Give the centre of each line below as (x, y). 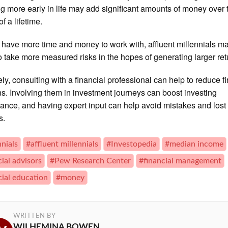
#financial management (180, 161)
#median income (194, 144)
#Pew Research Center (91, 161)
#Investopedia (132, 144)
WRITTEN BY (35, 216)
